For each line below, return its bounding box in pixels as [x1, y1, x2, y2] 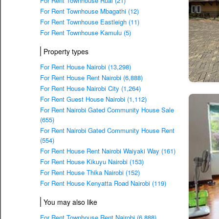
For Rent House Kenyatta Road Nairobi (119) [40, 178, 166, 188]
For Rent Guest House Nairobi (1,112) [40, 94, 147, 104]
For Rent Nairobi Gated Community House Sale [40, 105, 174, 115]
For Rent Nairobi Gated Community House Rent [40, 126, 175, 135]
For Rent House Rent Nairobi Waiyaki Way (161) [40, 146, 175, 156]
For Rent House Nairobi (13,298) [40, 62, 131, 72]
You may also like [44, 197, 97, 207]
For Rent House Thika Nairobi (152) [40, 168, 140, 177]
